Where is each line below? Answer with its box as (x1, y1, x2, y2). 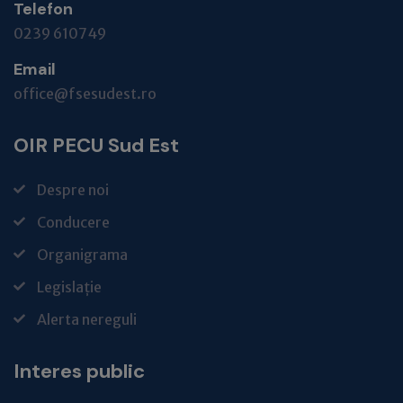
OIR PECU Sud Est (13, 132, 179, 158)
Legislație (37, 278, 102, 296)
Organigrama (37, 246, 128, 264)
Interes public (13, 358, 145, 384)
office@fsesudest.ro (13, 85, 157, 103)
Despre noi (37, 181, 109, 199)
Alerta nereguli (37, 310, 137, 328)
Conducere (37, 213, 110, 231)
